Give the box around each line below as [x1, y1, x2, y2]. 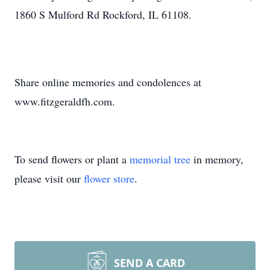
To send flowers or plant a [14, 152, 130, 166]
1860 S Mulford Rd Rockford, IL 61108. [14, 7, 192, 22]
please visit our [14, 171, 84, 186]
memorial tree [130, 152, 190, 166]
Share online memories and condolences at [14, 75, 201, 89]
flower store [84, 171, 134, 186]
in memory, [190, 152, 243, 166]
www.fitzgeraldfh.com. [14, 94, 115, 108]
